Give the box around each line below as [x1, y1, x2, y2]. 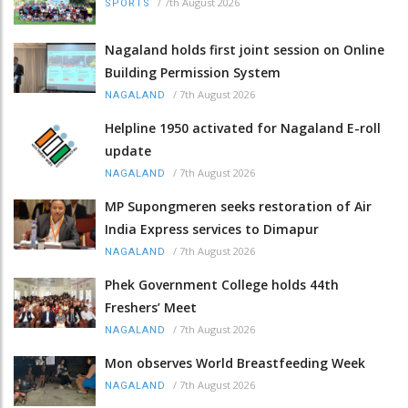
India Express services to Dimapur [105, 219, 319, 238]
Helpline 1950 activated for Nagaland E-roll [105, 118, 381, 137]
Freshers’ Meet [105, 298, 197, 316]
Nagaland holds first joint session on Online [105, 40, 384, 58]
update [105, 141, 151, 159]
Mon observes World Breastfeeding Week [105, 353, 365, 372]
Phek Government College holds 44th [105, 275, 339, 293]
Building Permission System [105, 63, 280, 81]
